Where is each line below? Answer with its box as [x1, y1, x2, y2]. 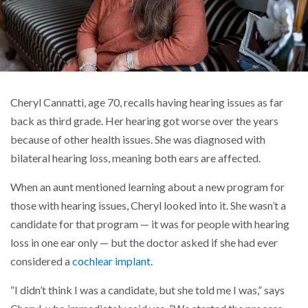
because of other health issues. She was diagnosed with [10, 132, 265, 146]
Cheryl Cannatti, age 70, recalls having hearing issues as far [10, 95, 283, 109]
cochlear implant [72, 254, 151, 268]
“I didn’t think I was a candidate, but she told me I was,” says [10, 283, 285, 297]
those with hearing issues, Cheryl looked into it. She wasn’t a [10, 198, 286, 212]
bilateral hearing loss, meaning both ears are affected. [10, 151, 261, 165]
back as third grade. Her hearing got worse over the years [10, 113, 278, 128]
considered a [10, 254, 72, 268]
